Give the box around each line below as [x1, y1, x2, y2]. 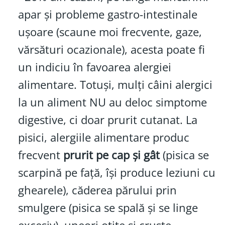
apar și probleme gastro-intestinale [18, 6, 197, 22]
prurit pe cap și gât [63, 147, 160, 163]
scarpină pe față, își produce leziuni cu [18, 164, 215, 180]
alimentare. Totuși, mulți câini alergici [18, 76, 212, 92]
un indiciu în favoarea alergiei [18, 59, 171, 75]
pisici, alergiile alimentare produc [18, 129, 189, 145]
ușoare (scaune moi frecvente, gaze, [18, 24, 202, 40]
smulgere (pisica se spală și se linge [18, 199, 198, 215]
